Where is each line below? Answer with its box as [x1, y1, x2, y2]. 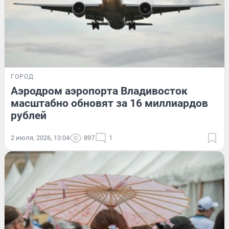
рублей [11, 109, 47, 122]
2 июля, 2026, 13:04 [11, 134, 70, 142]
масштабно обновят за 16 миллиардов [11, 97, 208, 110]
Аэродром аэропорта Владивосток [11, 85, 188, 98]
